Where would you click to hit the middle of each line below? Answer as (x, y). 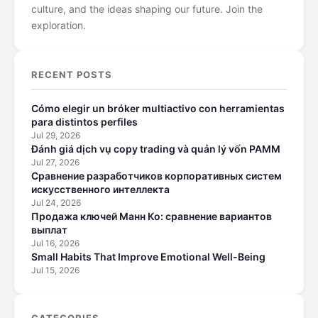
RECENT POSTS (72, 74)
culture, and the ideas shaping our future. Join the (147, 9)
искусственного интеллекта (100, 189)
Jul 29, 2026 (56, 135)
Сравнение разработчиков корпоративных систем (157, 175)
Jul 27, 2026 (55, 162)
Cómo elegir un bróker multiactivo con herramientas (158, 108)
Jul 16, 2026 (55, 243)
